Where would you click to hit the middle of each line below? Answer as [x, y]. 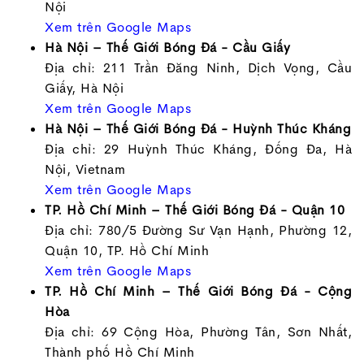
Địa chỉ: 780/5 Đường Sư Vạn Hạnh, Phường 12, [198, 230]
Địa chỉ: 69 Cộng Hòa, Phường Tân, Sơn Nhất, [198, 331]
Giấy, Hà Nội [84, 88]
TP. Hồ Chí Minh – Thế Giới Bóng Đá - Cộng [198, 291]
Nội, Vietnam [85, 169]
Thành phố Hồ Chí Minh [120, 352]
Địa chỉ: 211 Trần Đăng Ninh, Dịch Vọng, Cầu [198, 67]
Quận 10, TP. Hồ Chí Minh [127, 250]
